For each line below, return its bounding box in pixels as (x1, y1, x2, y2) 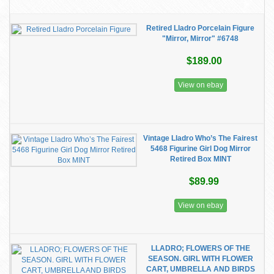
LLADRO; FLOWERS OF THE (150, 244, 250, 253)
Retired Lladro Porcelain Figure (146, 24, 254, 32)
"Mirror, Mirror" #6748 (162, 34, 239, 43)
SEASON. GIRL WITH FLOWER (147, 254, 253, 263)
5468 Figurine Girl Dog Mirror (150, 144, 251, 153)
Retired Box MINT (169, 155, 231, 163)
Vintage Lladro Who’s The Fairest (143, 134, 257, 143)
